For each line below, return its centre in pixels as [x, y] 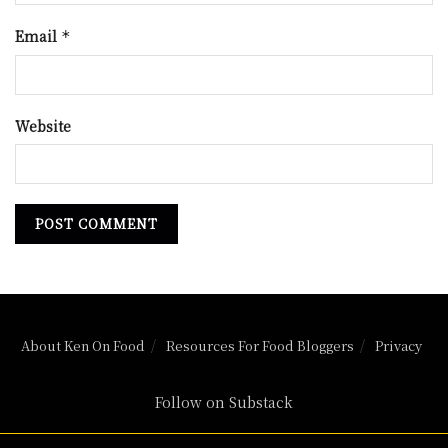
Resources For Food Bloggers [259, 346]
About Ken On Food [82, 346]
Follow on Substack [224, 402]
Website [43, 126]
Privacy [398, 346]
